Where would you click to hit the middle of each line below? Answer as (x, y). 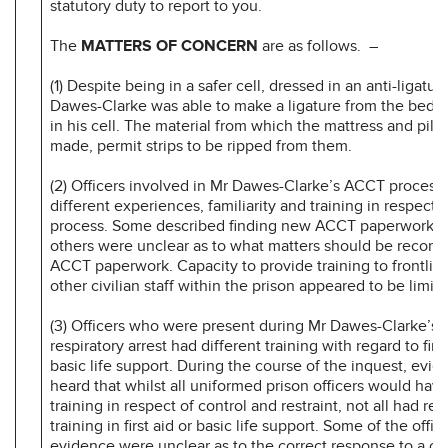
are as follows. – (318, 45)
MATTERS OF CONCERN (169, 45)
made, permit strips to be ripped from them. (201, 145)
